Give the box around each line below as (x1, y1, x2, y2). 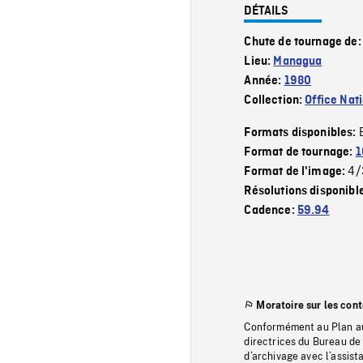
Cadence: (244, 203, 297, 217)
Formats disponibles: (244, 126, 359, 139)
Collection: (244, 93, 305, 107)
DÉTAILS (244, 4, 289, 18)
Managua (273, 54, 322, 68)
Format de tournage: (244, 145, 356, 159)
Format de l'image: (244, 164, 348, 178)
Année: (244, 74, 284, 88)
